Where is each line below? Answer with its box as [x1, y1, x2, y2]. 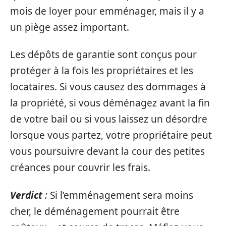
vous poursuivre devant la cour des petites [10, 145, 205, 158]
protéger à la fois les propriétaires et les [10, 64, 193, 77]
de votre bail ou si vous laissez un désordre [10, 112, 207, 126]
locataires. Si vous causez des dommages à [10, 80, 206, 93]
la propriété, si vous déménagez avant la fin [10, 96, 210, 109]
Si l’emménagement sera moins [50, 188, 193, 202]
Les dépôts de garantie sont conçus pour [10, 48, 197, 61]
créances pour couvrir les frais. [10, 161, 150, 174]
